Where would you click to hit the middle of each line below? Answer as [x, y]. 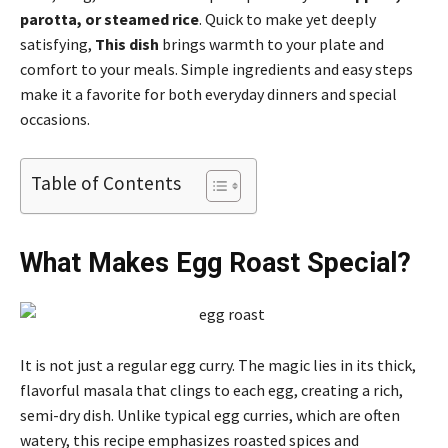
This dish [128, 43]
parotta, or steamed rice [109, 18]
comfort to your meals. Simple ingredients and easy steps [216, 68]
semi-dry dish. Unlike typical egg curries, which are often [210, 414]
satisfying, [57, 43]
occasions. [55, 118]
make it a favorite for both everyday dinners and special [208, 93]
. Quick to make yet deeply [287, 18]
